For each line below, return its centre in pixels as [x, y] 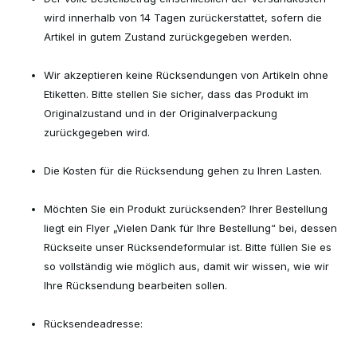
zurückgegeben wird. [97, 132]
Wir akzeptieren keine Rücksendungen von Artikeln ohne [186, 75]
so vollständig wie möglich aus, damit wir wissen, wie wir [186, 266]
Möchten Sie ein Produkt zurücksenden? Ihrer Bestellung [186, 209]
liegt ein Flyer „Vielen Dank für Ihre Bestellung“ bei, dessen [190, 228]
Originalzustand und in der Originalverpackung [161, 113]
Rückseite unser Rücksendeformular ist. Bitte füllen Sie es [188, 247]
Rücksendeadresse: [93, 324]
